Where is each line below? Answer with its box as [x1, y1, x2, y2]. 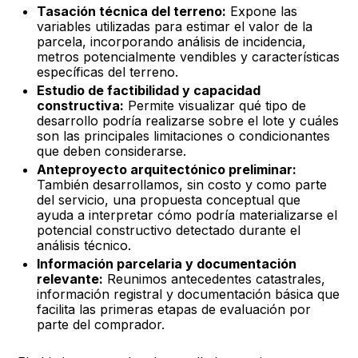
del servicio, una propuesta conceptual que [37, 192, 301, 208]
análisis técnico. [37, 237, 132, 253]
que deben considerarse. [37, 143, 187, 159]
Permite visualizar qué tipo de [124, 97, 307, 113]
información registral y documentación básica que [37, 286, 340, 302]
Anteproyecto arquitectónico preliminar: [37, 161, 297, 177]
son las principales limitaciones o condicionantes [37, 128, 331, 144]
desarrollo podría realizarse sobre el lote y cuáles [37, 113, 340, 129]
